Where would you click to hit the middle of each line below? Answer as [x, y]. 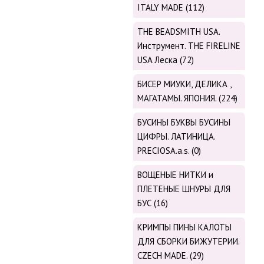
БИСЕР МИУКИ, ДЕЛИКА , [184, 84]
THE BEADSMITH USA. [179, 32]
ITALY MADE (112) [171, 8]
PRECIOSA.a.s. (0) [169, 151]
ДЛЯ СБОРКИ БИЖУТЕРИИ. [188, 242]
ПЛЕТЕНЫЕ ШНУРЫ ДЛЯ [184, 189]
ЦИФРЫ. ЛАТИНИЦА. [176, 137]
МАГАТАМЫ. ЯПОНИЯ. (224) [187, 98]
